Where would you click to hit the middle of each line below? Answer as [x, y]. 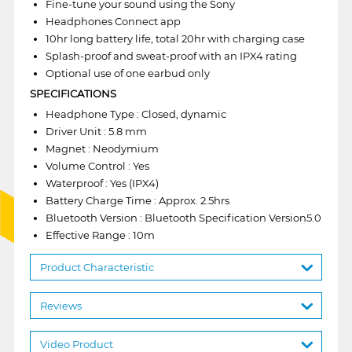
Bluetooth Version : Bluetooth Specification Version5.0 [183, 217]
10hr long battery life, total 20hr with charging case [175, 38]
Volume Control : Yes [97, 165]
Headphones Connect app [113, 21]
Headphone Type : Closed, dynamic [136, 114]
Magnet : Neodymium [102, 148]
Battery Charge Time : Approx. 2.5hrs [137, 200]
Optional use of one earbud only [127, 73]
